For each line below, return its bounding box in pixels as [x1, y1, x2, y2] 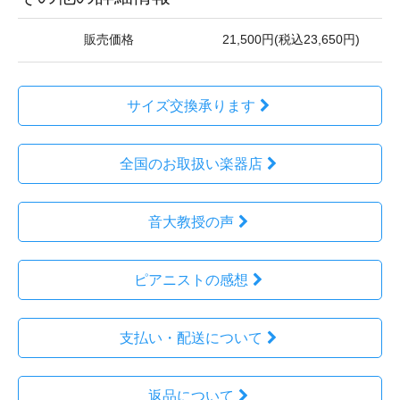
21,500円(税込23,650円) [222, 32, 360, 46]
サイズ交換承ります [126, 97, 255, 113]
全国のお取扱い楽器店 [119, 155, 262, 171]
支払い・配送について [119, 329, 262, 346]
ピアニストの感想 [133, 271, 248, 287]
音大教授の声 [147, 213, 234, 229]
